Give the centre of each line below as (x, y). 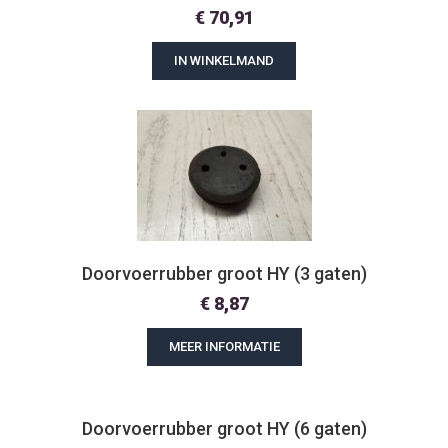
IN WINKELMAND (224, 60)
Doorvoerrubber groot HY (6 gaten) (224, 428)
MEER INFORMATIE (224, 346)
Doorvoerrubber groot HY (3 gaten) (224, 273)
